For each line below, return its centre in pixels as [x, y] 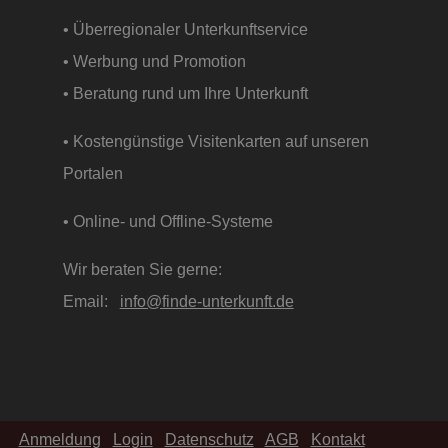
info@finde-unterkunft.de [206, 301]
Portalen [96, 172]
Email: [91, 301]
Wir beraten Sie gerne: [142, 269]
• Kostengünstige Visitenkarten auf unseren [215, 140]
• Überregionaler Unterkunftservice [185, 28]
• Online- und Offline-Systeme [171, 221]
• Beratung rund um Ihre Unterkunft [189, 92]
